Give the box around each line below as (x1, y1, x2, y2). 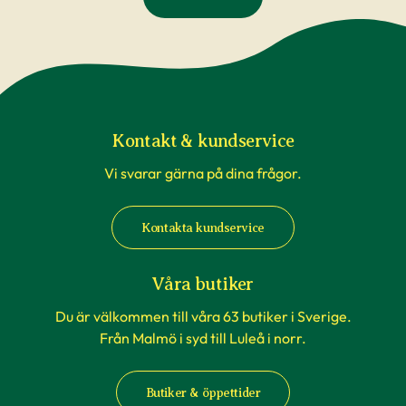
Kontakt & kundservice (111, 130, 295, 152)
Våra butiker (152, 274, 254, 295)
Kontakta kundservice (141, 220, 265, 235)
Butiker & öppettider (145, 385, 261, 400)
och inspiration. (53, 22, 168, 43)
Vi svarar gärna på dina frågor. (104, 164, 302, 183)
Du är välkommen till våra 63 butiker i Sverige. (54, 307, 352, 326)
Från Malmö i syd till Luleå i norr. (100, 329, 306, 348)
